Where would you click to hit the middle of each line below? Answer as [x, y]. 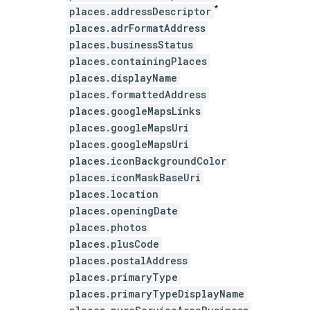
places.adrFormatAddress [137, 28]
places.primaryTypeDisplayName [157, 293]
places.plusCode [114, 244]
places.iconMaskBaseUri [135, 177]
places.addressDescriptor [140, 11]
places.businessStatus [131, 44]
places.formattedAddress [138, 94]
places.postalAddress [128, 260]
